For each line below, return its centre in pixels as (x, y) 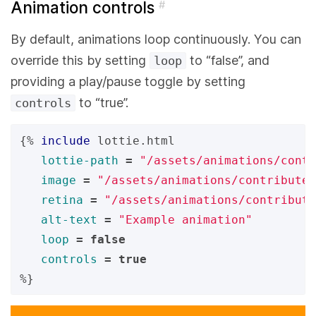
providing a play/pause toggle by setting (128, 81)
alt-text (69, 219)
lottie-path (80, 160)
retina (62, 200)
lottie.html (136, 140)
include (66, 140)
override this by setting (80, 60)
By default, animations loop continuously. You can (156, 39)
